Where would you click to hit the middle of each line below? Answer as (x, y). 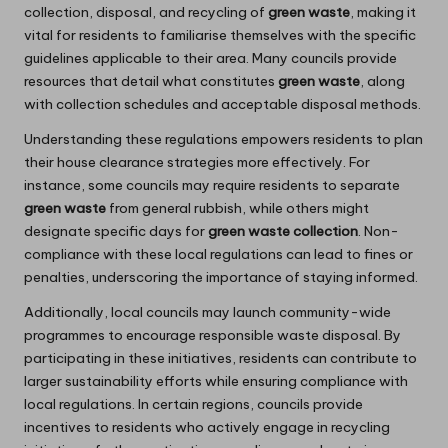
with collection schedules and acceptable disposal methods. (222, 104)
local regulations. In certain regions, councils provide (193, 404)
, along (382, 81)
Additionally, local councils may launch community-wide (207, 312)
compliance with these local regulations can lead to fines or (218, 254)
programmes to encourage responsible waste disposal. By (212, 335)
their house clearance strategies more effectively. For (197, 162)
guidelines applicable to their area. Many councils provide (210, 58)
